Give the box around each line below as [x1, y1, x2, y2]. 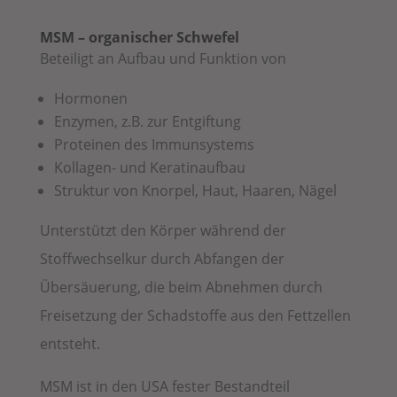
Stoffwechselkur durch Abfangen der [39, 248, 284, 269]
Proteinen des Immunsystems [53, 134, 254, 154]
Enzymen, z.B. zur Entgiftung [53, 111, 241, 131]
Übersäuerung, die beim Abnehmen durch [39, 276, 323, 297]
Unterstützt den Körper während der [39, 220, 286, 240]
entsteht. [39, 333, 100, 354]
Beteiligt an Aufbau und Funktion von [39, 48, 286, 68]
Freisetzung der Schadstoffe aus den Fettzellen [39, 305, 351, 325]
